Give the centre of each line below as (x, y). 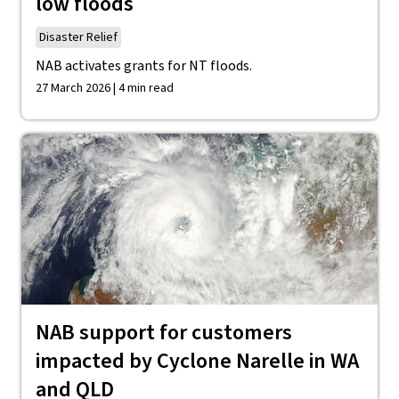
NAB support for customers (164, 333)
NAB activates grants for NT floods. (144, 66)
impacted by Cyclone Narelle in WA (197, 361)
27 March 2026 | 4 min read (105, 88)
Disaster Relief (78, 37)
